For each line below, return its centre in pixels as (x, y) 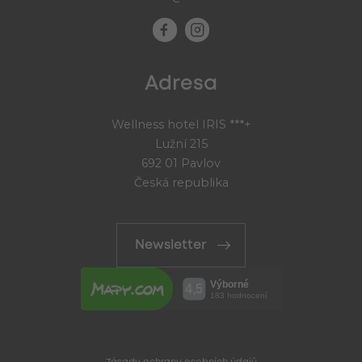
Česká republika (181, 182)
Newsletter (170, 246)
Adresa (181, 84)
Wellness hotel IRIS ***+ (181, 124)
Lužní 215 (181, 143)
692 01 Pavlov (181, 163)
